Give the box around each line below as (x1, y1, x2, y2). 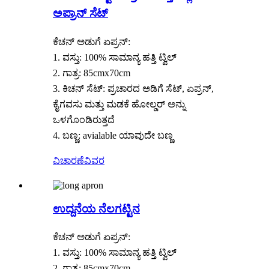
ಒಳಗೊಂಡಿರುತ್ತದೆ (53, 114, 115, 125)
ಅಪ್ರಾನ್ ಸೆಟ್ (53, 7, 108, 20)
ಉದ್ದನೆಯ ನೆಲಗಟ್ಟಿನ (53, 202, 140, 215)
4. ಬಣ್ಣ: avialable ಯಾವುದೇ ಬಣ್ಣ (53, 130, 173, 141)
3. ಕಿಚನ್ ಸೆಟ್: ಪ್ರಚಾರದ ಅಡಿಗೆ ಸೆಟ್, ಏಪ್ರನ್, (53, 83, 214, 94)
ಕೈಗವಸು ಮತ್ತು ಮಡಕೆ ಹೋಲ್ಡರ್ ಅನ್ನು (53, 98, 186, 109)
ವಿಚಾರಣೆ (53, 155, 84, 166)
